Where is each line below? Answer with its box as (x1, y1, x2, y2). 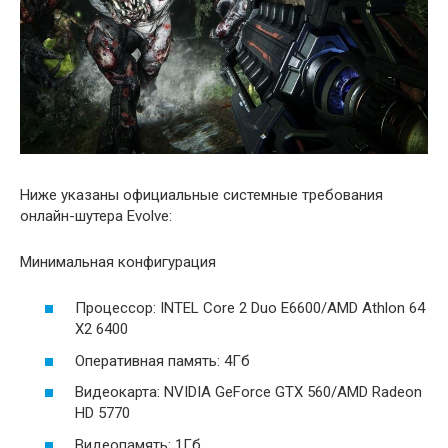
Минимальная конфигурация (20, 252, 216, 271)
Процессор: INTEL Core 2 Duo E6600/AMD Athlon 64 (75, 299, 425, 318)
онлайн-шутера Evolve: (20, 206, 172, 225)
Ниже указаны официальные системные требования (20, 185, 383, 204)
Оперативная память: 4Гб (75, 351, 250, 370)
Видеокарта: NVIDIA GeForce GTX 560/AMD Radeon (75, 383, 422, 402)
